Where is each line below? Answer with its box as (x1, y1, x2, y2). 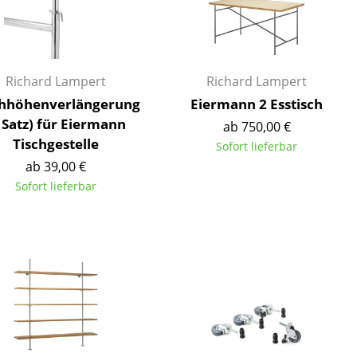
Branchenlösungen (92, 46, 207, 65)
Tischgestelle (13, 135, 99, 153)
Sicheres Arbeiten (92, 69, 199, 87)
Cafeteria (92, 24, 147, 42)
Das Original (51, 147, 132, 165)
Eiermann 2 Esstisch (190, 95, 323, 113)
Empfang (92, 2, 147, 21)
